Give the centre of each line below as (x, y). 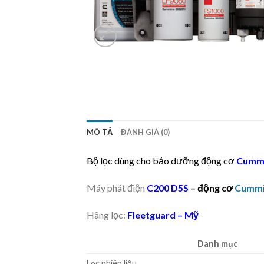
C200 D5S (169, 188)
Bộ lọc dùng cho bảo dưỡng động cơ (161, 161)
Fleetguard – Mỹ (163, 215)
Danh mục (218, 243)
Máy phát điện (117, 188)
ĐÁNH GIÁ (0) (146, 132)
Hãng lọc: (107, 215)
